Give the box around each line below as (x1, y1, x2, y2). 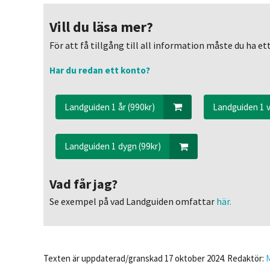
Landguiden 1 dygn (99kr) (64, 140, 162, 152)
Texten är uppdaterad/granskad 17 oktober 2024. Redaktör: (43, 252, 266, 264)
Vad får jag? (49, 175, 118, 192)
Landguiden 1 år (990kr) (64, 101, 155, 113)
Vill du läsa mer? (49, 17, 154, 37)
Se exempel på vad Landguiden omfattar (49, 195, 215, 208)
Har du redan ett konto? (49, 64, 151, 76)
